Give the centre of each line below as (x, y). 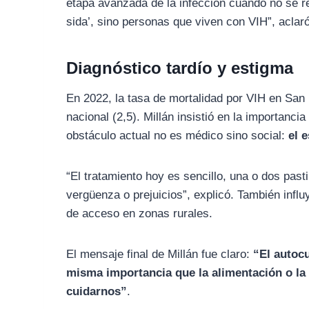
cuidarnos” (97, 291)
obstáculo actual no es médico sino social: (178, 135)
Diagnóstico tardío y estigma (180, 68)
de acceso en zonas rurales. (140, 213)
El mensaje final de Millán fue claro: (160, 254)
